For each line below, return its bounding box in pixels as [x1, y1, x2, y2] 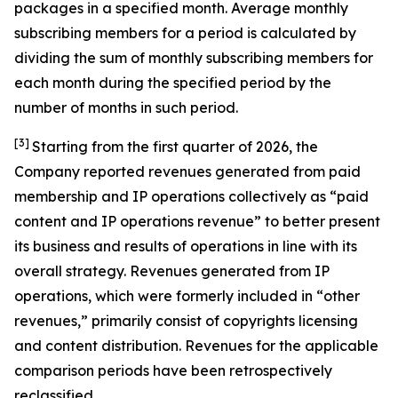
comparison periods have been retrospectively [14, 362, 332, 379]
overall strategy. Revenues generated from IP [14, 262, 330, 280]
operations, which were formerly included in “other [14, 287, 360, 305]
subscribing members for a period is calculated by [14, 24, 356, 42]
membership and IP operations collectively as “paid [14, 187, 369, 205]
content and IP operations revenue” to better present [14, 212, 380, 230]
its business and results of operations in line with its [14, 237, 357, 255]
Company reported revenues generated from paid [14, 163, 361, 180]
